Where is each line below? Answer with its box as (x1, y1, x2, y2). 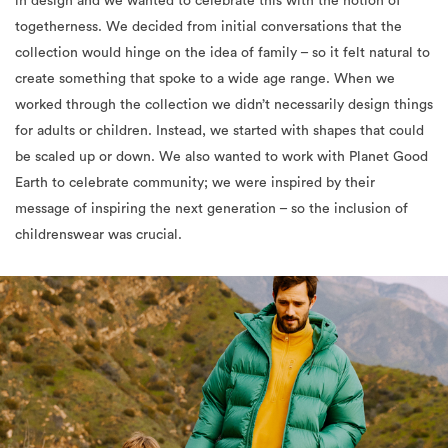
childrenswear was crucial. (15, 228, 182, 243)
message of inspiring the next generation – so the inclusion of (15, 202, 408, 217)
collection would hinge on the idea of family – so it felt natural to (15, 46, 430, 61)
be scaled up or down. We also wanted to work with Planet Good (15, 150, 428, 165)
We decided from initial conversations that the (106, 20, 402, 35)
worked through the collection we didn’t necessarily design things (15, 98, 433, 113)
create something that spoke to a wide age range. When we (15, 72, 395, 87)
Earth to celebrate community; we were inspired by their (15, 176, 375, 191)
